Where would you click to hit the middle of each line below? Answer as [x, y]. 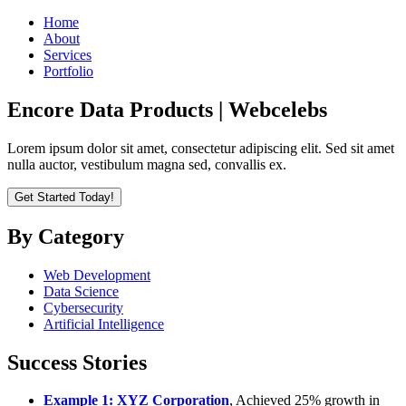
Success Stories [77, 362]
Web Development [97, 275]
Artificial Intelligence [104, 324]
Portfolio [68, 71]
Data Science [81, 291]
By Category [66, 236]
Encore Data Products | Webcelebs [167, 109]
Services [68, 55]
